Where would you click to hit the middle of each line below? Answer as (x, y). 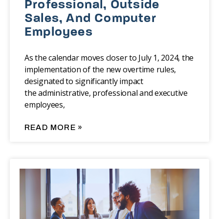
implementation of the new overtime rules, (100, 70)
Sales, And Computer (90, 19)
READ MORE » (54, 128)
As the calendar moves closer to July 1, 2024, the (109, 58)
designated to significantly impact (84, 81)
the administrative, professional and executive (106, 93)
